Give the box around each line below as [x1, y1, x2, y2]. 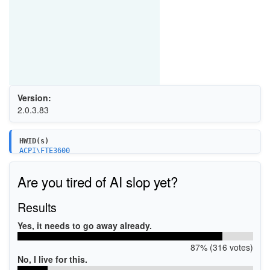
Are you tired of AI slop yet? [17, 171, 178, 191]
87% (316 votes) [190, 240, 253, 253]
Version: [17, 91, 51, 104]
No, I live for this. [17, 253, 87, 265]
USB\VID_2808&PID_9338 [19, 156, 108, 165]
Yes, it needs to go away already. [17, 219, 152, 231]
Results [17, 198, 57, 216]
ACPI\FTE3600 [19, 146, 70, 155]
